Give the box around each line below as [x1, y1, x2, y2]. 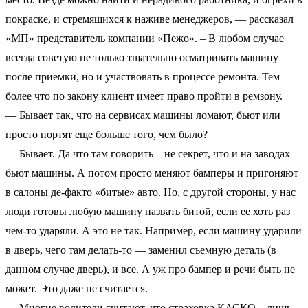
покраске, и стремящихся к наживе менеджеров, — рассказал [5, 12, 294, 25]
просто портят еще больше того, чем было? [5, 128, 208, 140]
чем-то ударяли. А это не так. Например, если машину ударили [5, 224, 302, 236]
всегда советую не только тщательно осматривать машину [5, 51, 278, 63]
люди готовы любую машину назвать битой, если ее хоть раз [5, 205, 290, 217]
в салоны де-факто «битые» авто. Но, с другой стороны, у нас [5, 186, 296, 198]
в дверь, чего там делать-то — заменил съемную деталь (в [5, 243, 276, 256]
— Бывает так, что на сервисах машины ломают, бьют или [5, 109, 280, 121]
